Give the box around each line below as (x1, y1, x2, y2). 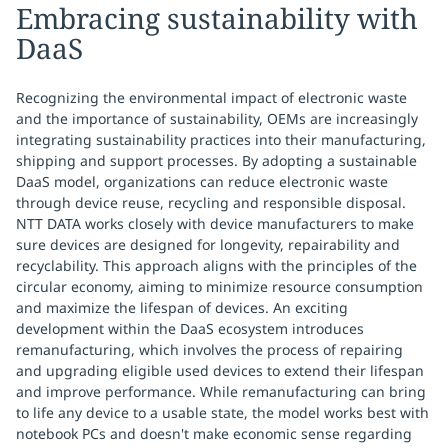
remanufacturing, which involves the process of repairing (16, 340, 403, 359)
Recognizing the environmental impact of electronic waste (16, 88, 407, 107)
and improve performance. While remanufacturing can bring (16, 382, 426, 401)
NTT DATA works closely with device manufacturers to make (16, 214, 414, 233)
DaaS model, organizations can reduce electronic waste (16, 172, 388, 191)
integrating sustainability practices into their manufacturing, (16, 130, 426, 149)
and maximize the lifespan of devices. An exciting (16, 298, 348, 317)
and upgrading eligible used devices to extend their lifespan (16, 361, 424, 380)
